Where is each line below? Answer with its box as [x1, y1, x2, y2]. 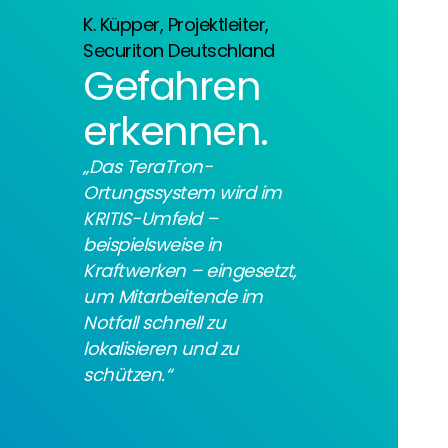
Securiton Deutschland [83, 37, 275, 63]
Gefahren [83, 57, 261, 114]
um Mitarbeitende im [83, 283, 263, 309]
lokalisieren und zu [83, 335, 239, 361]
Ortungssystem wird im [83, 179, 282, 205]
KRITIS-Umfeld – [83, 205, 218, 231]
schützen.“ [83, 361, 172, 387]
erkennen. [83, 102, 268, 159]
